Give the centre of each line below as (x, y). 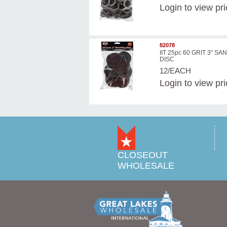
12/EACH (176, 71)
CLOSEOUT (142, 155)
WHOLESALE (146, 166)
